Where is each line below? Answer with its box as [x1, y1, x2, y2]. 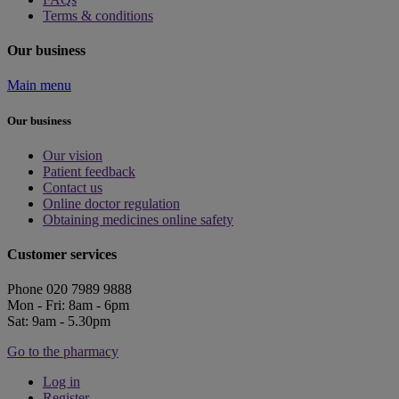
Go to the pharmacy [7, 344, 118, 360]
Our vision [43, 147, 102, 163]
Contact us [43, 179, 102, 195]
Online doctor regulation [43, 195, 180, 211]
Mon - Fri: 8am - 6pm [7, 297, 129, 313]
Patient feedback [43, 163, 135, 179]
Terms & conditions [43, 7, 153, 23]
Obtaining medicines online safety [43, 211, 233, 227]
